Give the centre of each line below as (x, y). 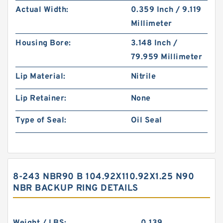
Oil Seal (146, 120)
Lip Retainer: (41, 99)
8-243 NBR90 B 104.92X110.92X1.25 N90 (104, 177)
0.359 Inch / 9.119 (166, 10)
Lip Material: (41, 77)
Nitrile (143, 77)
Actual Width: (42, 10)
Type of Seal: (41, 120)
